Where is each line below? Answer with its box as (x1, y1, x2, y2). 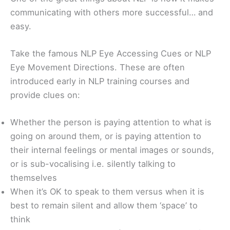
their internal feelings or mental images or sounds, (10, 145, 214, 156)
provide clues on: (10, 89, 80, 100)
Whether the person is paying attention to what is (10, 117, 212, 128)
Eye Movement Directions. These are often (10, 62, 185, 72)
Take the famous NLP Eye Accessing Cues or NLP (10, 48, 211, 59)
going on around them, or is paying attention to (10, 131, 201, 142)
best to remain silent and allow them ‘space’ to (10, 200, 198, 211)
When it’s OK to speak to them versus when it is (10, 186, 204, 197)
